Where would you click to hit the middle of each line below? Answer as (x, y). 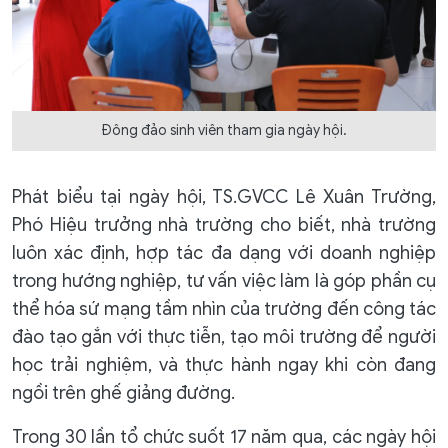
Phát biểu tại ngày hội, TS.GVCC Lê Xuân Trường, (224, 196)
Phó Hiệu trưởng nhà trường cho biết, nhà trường (224, 224)
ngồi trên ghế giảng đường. (123, 392)
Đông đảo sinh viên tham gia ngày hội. (224, 130)
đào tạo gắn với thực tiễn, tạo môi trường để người (224, 336)
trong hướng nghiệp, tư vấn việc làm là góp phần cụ (224, 280)
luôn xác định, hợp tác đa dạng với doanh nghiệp (224, 252)
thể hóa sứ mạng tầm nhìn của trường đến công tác (224, 308)
